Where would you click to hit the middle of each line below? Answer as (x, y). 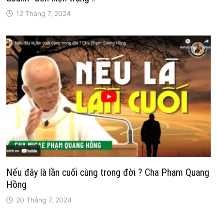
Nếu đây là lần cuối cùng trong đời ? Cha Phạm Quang (108, 173)
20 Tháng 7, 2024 (44, 200)
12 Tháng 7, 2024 (44, 14)
